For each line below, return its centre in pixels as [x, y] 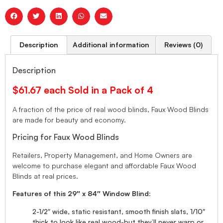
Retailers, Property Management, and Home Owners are [102, 155]
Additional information [111, 44]
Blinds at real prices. [45, 176]
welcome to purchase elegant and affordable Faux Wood [104, 165]
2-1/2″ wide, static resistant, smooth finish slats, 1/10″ [119, 211]
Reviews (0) [183, 44]
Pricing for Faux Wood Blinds [66, 137]
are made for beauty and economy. [69, 120]
